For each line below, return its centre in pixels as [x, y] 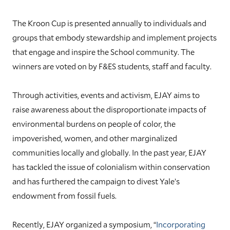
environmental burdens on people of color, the [94, 123]
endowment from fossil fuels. [64, 195]
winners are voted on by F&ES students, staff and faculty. [112, 66]
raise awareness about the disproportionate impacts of [109, 109]
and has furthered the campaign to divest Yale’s [96, 181]
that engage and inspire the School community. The [103, 51]
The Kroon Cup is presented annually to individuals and [109, 23]
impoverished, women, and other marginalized [95, 138]
